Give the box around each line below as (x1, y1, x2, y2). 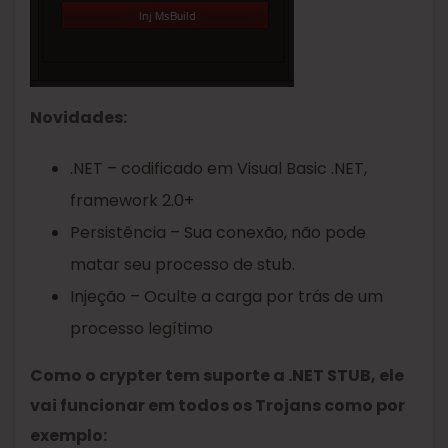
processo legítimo (70, 317, 213, 341)
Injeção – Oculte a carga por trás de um (70, 285, 383, 309)
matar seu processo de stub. (70, 253, 295, 277)
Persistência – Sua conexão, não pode (70, 221, 366, 245)
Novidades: (30, 106, 127, 130)
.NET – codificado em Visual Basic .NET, (70, 157, 367, 181)
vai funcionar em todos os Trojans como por (30, 394, 405, 418)
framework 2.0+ (70, 189, 194, 213)
